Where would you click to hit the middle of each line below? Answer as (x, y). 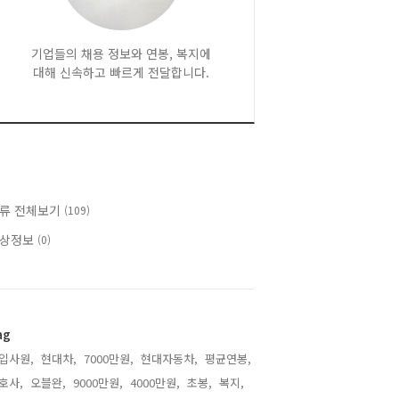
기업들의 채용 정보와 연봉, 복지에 (121, 53)
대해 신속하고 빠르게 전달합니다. (121, 72)
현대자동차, (169, 358)
